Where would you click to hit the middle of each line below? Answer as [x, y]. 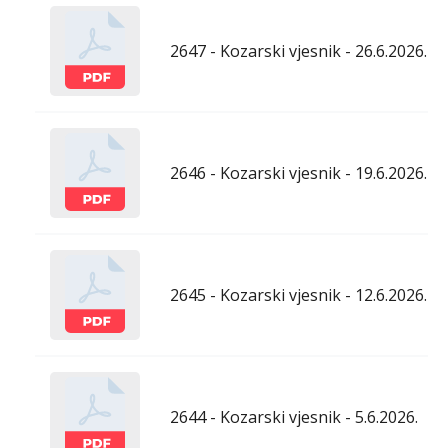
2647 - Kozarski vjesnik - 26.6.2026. [298, 50]
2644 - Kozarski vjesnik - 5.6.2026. [294, 416]
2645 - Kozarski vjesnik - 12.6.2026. [298, 294]
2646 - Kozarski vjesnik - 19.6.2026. [298, 172]
